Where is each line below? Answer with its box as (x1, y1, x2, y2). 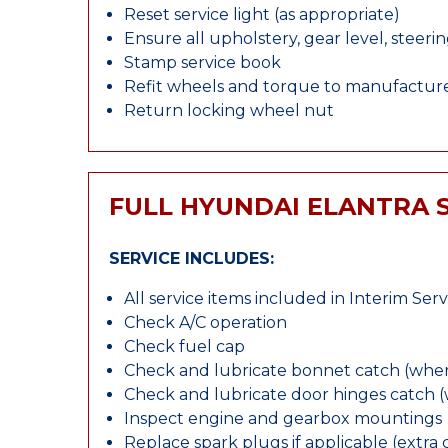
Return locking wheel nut (124, 101, 334, 120)
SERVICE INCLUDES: (109, 249, 274, 268)
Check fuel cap (124, 337, 245, 356)
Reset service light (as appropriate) (124, 5, 400, 24)
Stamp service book (124, 53, 281, 72)
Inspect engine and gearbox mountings (124, 409, 442, 428)
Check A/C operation (124, 313, 287, 332)
